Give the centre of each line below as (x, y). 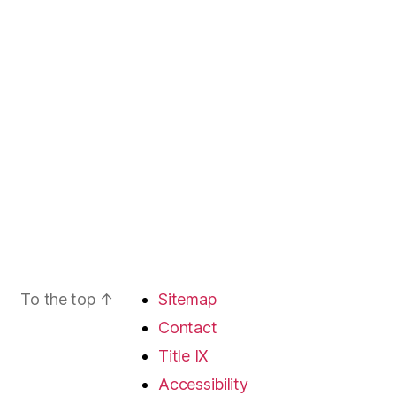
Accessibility (203, 385)
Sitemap (187, 300)
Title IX (183, 356)
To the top (60, 300)
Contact (188, 328)
